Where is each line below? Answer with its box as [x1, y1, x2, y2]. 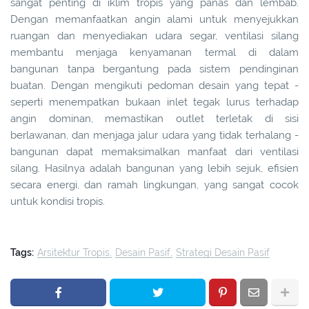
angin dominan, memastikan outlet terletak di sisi [10, 112, 299, 126]
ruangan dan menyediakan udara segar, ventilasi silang [10, 30, 299, 43]
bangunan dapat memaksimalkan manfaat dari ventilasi [10, 146, 299, 159]
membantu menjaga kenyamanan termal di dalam [10, 46, 299, 59]
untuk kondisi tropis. [10, 195, 105, 208]
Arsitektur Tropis [37, 247, 110, 259]
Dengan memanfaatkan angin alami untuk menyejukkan [10, 13, 299, 26]
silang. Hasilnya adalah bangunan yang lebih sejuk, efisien [10, 162, 299, 175]
